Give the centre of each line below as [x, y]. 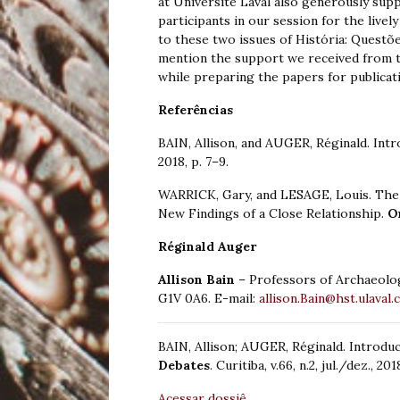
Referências [196, 110]
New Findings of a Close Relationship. [273, 214]
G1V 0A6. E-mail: [208, 299]
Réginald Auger [207, 247]
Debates [184, 366]
